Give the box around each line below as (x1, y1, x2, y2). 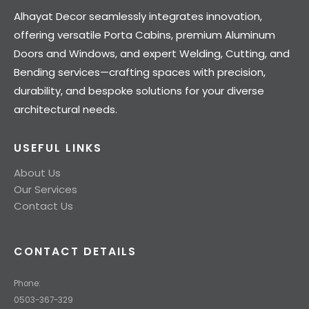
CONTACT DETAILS (14, 243, 137, 259)
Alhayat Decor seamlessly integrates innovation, (14, 8, 262, 23)
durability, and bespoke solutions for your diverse (14, 83, 264, 98)
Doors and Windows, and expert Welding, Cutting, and (14, 46, 290, 61)
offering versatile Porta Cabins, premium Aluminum (14, 27, 275, 42)
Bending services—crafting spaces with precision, (14, 64, 266, 79)
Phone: (14, 277, 41, 289)
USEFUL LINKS (14, 140, 102, 157)
